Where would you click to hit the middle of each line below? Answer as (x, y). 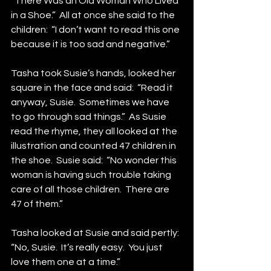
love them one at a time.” (66, 262)
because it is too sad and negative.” (90, 44)
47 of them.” (37, 204)
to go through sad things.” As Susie (90, 117)
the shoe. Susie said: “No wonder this (95, 160)
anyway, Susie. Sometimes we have (91, 102)
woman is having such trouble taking (92, 175)
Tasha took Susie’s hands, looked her (94, 73)
